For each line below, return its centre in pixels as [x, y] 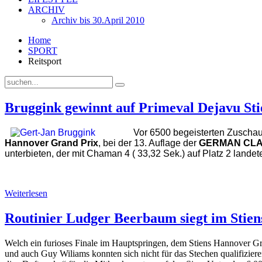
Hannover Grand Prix [51, 143]
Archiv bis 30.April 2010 [98, 20]
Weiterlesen [26, 193]
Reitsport [45, 61]
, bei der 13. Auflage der [149, 143]
